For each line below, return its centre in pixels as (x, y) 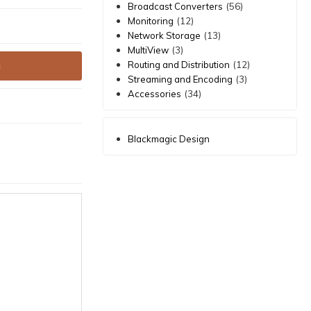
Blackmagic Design (169, 138)
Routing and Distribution (179, 64)
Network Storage (165, 35)
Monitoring (151, 20)
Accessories (155, 93)
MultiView (149, 50)
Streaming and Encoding (180, 79)
